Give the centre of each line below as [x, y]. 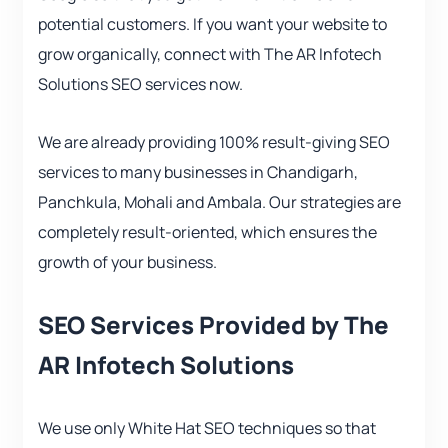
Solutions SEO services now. [140, 84]
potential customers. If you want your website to [212, 24]
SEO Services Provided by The [213, 325]
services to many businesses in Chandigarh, [198, 172]
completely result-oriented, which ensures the [207, 232]
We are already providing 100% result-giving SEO [214, 142]
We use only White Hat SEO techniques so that [207, 428]
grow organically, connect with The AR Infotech [210, 54]
